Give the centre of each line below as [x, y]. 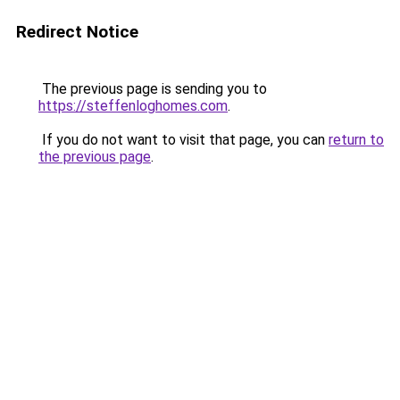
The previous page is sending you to [153, 89]
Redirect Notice [77, 32]
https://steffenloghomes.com [133, 106]
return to [356, 140]
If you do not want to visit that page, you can [183, 140]
